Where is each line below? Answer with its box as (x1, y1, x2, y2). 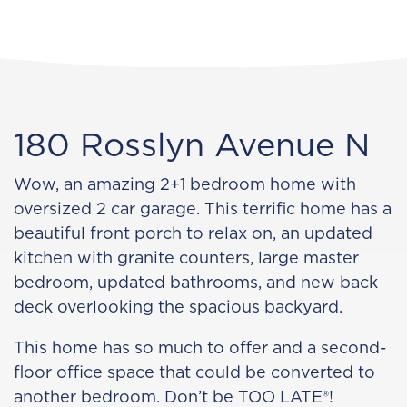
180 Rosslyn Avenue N (14, 121, 370, 167)
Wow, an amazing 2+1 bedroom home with (14, 173, 356, 195)
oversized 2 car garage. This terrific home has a (14, 197, 392, 220)
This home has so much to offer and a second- (14, 336, 386, 359)
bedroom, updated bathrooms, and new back (14, 271, 378, 293)
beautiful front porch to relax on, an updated (14, 222, 372, 244)
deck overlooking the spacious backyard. (14, 295, 342, 318)
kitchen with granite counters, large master (14, 246, 359, 269)
